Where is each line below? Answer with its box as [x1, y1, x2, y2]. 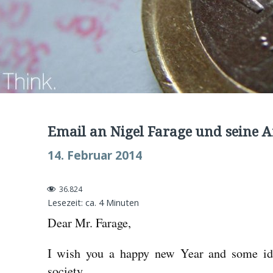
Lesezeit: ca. [47, 196, 96, 208]
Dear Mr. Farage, [47, 214, 131, 231]
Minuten [105, 196, 139, 208]
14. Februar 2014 [47, 147, 142, 163]
